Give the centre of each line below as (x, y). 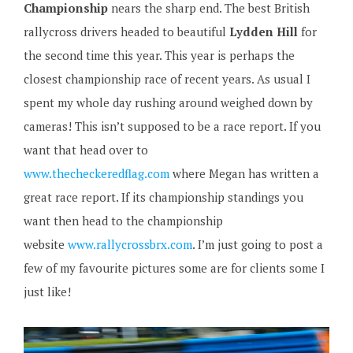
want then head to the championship (123, 221)
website (45, 244)
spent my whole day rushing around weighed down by (168, 102)
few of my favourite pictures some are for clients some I (174, 268)
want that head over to (85, 150)
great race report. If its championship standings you (163, 197)
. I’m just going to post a (257, 244)
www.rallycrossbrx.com (130, 244)
